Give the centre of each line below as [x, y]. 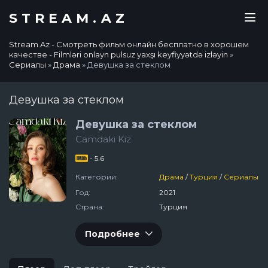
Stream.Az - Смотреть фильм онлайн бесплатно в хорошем [129, 44]
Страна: [90, 207]
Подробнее [112, 234]
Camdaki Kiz [103, 139]
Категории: [97, 177]
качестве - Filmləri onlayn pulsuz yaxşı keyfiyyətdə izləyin [118, 54]
